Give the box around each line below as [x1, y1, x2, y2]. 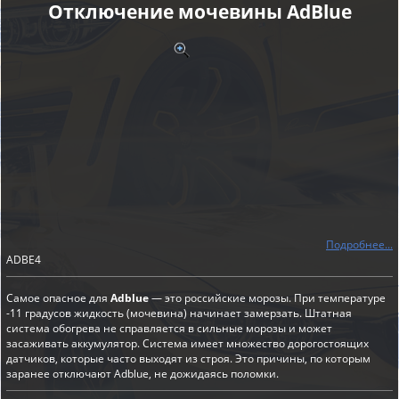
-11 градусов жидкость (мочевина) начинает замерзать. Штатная [6, 305, 352, 321]
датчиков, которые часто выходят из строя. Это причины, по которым [6, 351, 370, 366]
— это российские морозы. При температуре [149, 290, 386, 305]
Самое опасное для [6, 290, 110, 305]
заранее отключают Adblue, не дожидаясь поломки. [6, 366, 279, 381]
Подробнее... [326, 237, 393, 252]
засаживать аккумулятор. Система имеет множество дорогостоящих [6, 336, 369, 351]
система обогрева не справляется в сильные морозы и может [6, 321, 332, 336]
